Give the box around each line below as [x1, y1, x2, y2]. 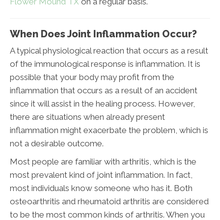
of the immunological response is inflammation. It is [10, 58, 200, 69]
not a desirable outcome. [10, 138, 104, 148]
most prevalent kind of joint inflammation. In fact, [10, 169, 192, 180]
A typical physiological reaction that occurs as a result [10, 45, 208, 55]
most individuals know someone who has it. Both [10, 183, 192, 193]
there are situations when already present [10, 111, 165, 122]
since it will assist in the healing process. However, [10, 98, 195, 109]
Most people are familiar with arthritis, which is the [10, 156, 196, 166]
